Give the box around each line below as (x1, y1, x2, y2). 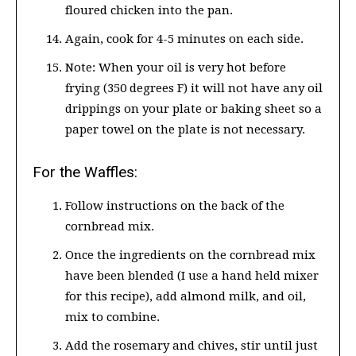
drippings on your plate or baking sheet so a (65, 102, 322, 117)
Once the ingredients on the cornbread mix (65, 248, 315, 263)
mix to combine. (65, 310, 160, 325)
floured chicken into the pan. (65, 3, 233, 18)
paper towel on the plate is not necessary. (65, 122, 305, 137)
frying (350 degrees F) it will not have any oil (65, 81, 323, 96)
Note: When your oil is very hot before (65, 60, 286, 75)
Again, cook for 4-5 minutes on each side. (65, 32, 304, 47)
